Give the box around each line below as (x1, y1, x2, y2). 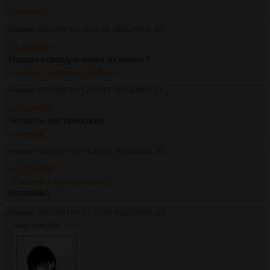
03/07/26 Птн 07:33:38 (37, 208, 111, 217)
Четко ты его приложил (8, 115, 104, 125)
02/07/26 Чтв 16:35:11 (37, 25, 110, 34)
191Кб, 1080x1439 (13, 222, 59, 229)
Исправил (8, 187, 49, 198)
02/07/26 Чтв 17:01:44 (37, 86, 110, 95)
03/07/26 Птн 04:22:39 (37, 146, 111, 155)
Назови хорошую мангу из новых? (8, 54, 149, 64)
